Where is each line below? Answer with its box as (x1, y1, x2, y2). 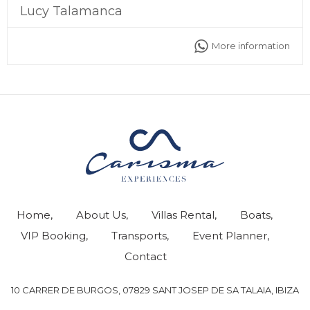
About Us (76, 208, 126, 221)
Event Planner (192, 228, 267, 242)
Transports (111, 228, 167, 242)
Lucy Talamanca (20, 3, 122, 19)
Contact (125, 249, 167, 263)
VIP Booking (20, 228, 86, 242)
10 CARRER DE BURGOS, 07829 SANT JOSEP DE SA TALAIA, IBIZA (11, 284, 299, 295)
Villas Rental (152, 208, 215, 221)
